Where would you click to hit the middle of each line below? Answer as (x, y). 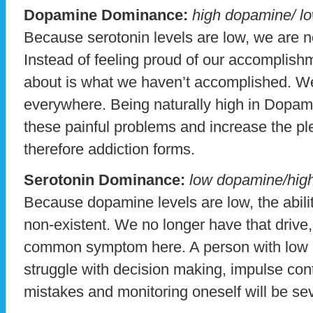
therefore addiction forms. (109, 149)
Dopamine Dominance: (106, 15)
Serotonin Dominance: (104, 180)
